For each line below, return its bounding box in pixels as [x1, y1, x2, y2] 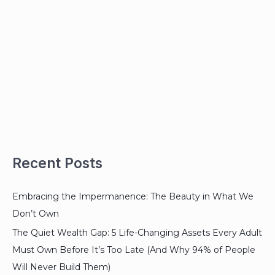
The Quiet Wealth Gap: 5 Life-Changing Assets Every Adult [12, 227, 262, 239]
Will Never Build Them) [12, 261, 110, 273]
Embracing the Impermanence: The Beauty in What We [12, 190, 254, 202]
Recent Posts [12, 154, 103, 172]
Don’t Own [12, 207, 59, 219]
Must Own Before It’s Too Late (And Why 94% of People [12, 244, 255, 256]
